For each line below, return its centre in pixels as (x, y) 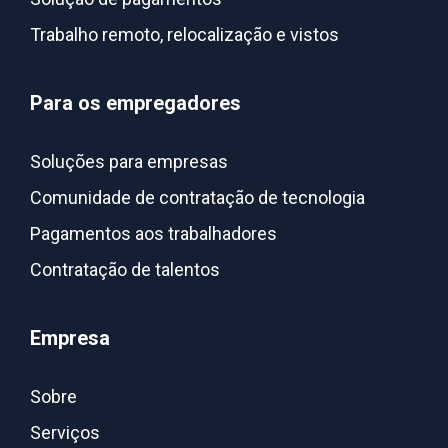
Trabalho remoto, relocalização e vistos (184, 34)
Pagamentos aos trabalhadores (153, 233)
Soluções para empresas (129, 161)
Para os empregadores (135, 103)
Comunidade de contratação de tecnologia (197, 197)
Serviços (65, 432)
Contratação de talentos (125, 269)
